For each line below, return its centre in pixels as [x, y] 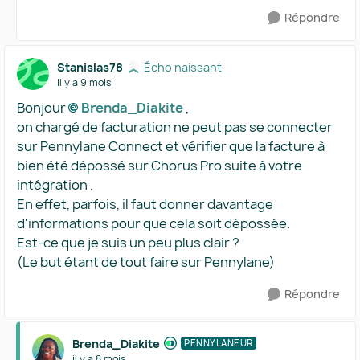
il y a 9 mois [84, 82]
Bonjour [43, 108]
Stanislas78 [90, 67]
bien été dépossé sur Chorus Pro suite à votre [160, 166]
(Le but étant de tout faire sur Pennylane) [146, 262]
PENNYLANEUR [219, 343]
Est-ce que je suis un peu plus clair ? [128, 243]
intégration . [56, 185]
